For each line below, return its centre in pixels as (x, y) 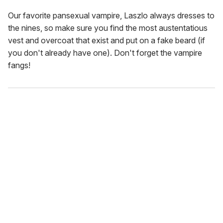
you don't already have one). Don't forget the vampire (105, 53)
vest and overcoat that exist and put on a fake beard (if (107, 40)
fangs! (19, 65)
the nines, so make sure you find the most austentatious (108, 28)
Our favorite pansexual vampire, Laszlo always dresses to (111, 15)
